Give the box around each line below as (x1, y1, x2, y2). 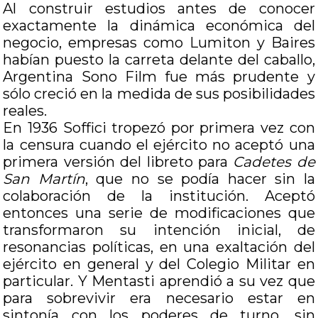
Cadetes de (233, 153, 315, 170)
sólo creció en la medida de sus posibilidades (3, 85, 315, 102)
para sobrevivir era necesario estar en (3, 290, 315, 307)
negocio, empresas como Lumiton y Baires (3, 34, 315, 51)
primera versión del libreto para (3, 153, 234, 170)
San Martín (3, 170, 85, 187)
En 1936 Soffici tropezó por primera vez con (3, 119, 315, 136)
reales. (3, 102, 48, 119)
